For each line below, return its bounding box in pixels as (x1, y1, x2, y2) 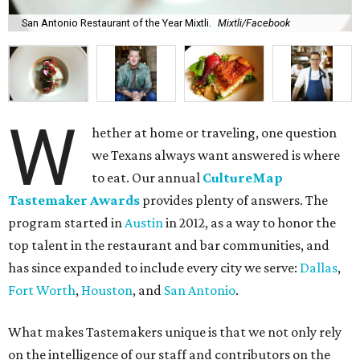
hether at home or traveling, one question (92, 125, 337, 141)
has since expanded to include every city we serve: (8, 260, 300, 276)
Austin (125, 215, 163, 231)
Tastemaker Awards (8, 192, 140, 209)
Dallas (300, 260, 337, 276)
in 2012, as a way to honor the (163, 215, 336, 231)
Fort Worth (8, 282, 76, 299)
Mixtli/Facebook (218, 17, 290, 29)
